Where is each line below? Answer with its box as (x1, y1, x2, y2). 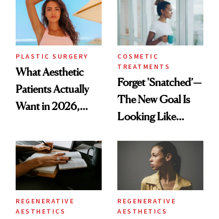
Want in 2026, (16, 99, 80, 112)
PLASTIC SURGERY (16, 51, 88, 61)
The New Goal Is (117, 92, 190, 106)
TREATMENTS (117, 62, 170, 71)
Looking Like (117, 109, 176, 123)
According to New (16, 116, 94, 130)
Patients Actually (16, 82, 89, 95)
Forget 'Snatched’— (117, 75, 201, 88)
